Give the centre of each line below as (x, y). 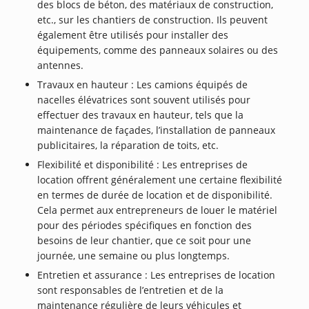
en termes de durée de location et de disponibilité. (155, 195)
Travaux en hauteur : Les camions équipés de (143, 84)
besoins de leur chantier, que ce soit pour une (144, 240)
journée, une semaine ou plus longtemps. (134, 256)
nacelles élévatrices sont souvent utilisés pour (144, 100)
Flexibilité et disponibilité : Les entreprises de (143, 165)
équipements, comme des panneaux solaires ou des (158, 50)
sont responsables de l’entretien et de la (131, 290)
